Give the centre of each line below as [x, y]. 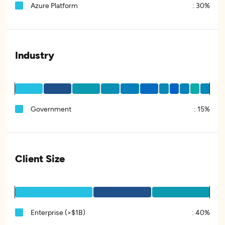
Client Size [40, 158]
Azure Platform [54, 5]
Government [51, 109]
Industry [35, 55]
